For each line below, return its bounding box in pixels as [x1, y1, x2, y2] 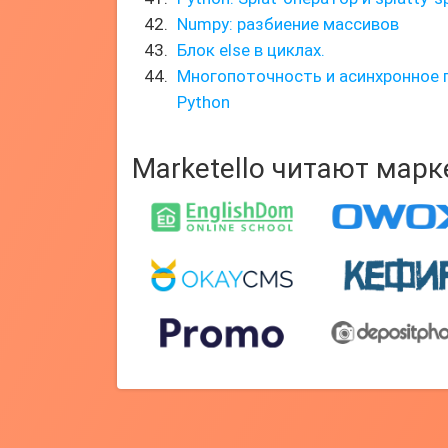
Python [177, 92, 230, 112]
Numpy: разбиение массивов [177, 14, 399, 34]
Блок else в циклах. [177, 40, 325, 60]
